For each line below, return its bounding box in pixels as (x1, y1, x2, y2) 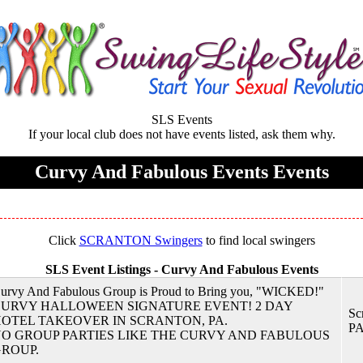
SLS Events (151, 113, 212, 126)
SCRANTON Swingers (79, 233, 203, 247)
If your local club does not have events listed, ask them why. (28, 127, 335, 141)
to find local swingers (202, 233, 315, 247)
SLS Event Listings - (45, 263, 161, 276)
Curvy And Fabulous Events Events (34, 161, 329, 182)
